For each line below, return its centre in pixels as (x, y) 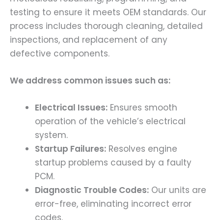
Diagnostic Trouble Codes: (92, 190)
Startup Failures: (70, 149)
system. (51, 135)
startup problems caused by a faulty (113, 162)
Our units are (178, 190)
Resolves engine (142, 149)
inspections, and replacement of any (89, 40)
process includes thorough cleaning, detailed (106, 26)
